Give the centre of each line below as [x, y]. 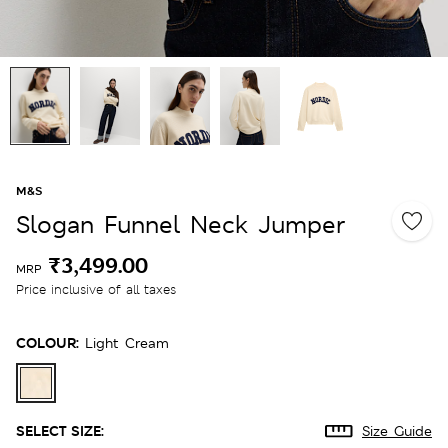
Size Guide [397, 430]
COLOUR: [47, 342]
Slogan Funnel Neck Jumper [180, 224]
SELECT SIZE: [60, 430]
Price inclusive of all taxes [96, 289]
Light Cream [127, 342]
